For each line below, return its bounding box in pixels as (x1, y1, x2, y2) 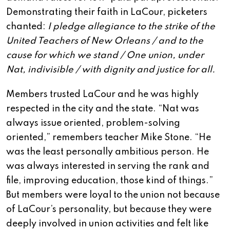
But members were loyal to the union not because (6, 190, 220, 200)
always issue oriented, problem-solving (6, 119, 180, 128)
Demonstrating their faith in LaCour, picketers (6, 8, 207, 17)
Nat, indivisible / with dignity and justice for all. (6, 65, 215, 75)
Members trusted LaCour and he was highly (6, 90, 199, 100)
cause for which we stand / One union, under (6, 51, 204, 61)
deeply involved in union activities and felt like (6, 219, 208, 229)
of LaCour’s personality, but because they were (6, 205, 212, 215)
